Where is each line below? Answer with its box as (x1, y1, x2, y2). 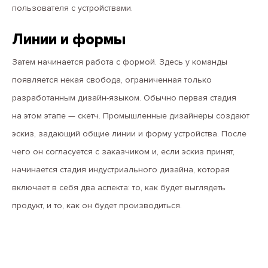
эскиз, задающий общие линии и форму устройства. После (12, 128, 246, 139)
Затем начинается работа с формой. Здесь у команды (12, 56, 227, 67)
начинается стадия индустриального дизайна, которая (12, 164, 230, 175)
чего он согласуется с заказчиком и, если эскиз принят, (12, 146, 234, 157)
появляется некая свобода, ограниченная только (12, 74, 212, 85)
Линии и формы (12, 32, 126, 47)
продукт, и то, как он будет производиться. (12, 200, 182, 211)
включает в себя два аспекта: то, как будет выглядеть (12, 182, 226, 193)
